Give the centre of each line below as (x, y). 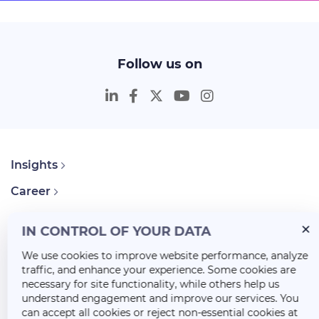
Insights (34, 165)
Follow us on (159, 64)
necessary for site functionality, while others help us (150, 284)
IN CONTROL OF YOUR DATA (116, 231)
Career (31, 192)
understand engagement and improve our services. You (160, 298)
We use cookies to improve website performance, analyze (164, 256)
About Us (38, 218)
